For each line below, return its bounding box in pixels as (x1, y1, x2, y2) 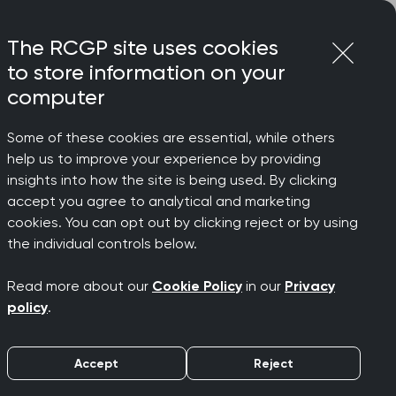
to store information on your (7, 60, 286, 85)
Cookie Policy (152, 278, 242, 294)
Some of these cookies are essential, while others (7, 129, 335, 146)
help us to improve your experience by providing (7, 150, 321, 167)
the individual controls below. (7, 235, 197, 252)
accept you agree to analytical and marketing (7, 193, 310, 209)
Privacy (285, 278, 335, 294)
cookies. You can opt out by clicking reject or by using (7, 214, 358, 231)
